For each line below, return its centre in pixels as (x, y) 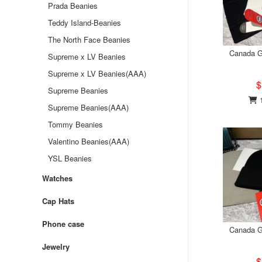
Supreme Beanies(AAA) (88, 107)
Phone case (63, 224)
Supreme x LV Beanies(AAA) (97, 73)
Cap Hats (58, 201)
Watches (57, 178)
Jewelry (56, 247)
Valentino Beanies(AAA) (89, 141)
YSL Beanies (70, 158)
